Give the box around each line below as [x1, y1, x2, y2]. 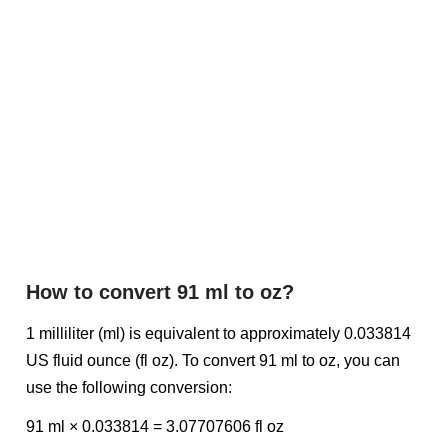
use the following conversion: [26, 379, 232, 396]
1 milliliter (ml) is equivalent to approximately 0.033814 [26, 325, 411, 342]
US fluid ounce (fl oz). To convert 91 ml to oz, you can [26, 352, 400, 369]
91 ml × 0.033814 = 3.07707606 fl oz [26, 418, 284, 435]
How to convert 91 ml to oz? [26, 281, 294, 303]
